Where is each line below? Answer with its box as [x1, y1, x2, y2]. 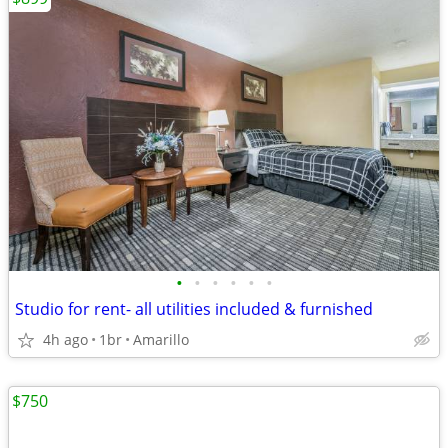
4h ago [43, 330, 88, 349]
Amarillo [133, 330, 189, 349]
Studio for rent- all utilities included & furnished [15, 298, 373, 320]
